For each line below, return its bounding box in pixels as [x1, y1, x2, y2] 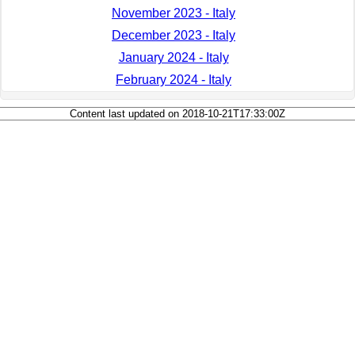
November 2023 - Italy [112, 6, 235, 21]
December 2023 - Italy [112, 29, 235, 43]
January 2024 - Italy [118, 51, 229, 65]
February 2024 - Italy [116, 73, 231, 87]
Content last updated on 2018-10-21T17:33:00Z [70, 108, 285, 120]
